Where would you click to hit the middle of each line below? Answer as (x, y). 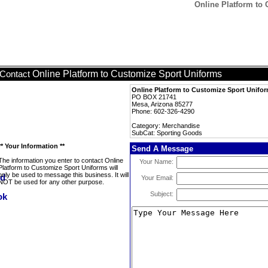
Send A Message (162, 149)
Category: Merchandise (166, 126)
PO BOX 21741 (154, 97)
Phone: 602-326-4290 (163, 111)
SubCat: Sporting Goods (167, 133)
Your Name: (156, 162)
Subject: (162, 194)
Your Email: (157, 178)
